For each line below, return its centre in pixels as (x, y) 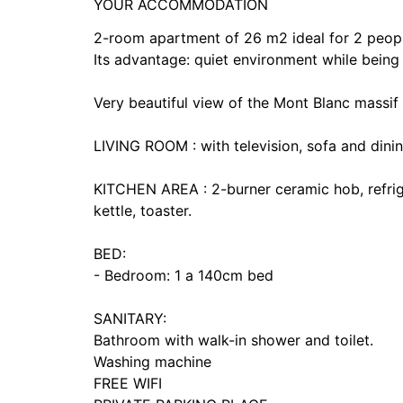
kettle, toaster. (143, 210)
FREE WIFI (128, 383)
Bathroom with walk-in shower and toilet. (233, 340)
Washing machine (152, 362)
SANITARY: (130, 318)
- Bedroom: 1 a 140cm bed (184, 275)
